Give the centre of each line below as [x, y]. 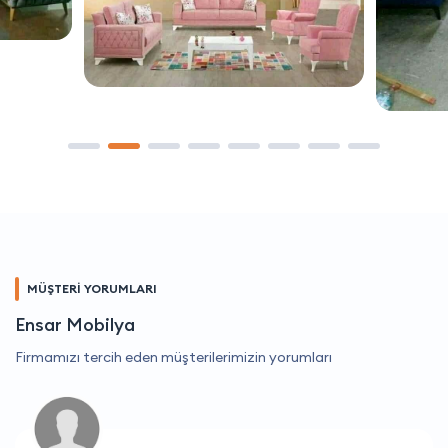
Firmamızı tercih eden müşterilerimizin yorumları [173, 356]
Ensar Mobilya [75, 324]
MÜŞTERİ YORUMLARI [92, 288]
